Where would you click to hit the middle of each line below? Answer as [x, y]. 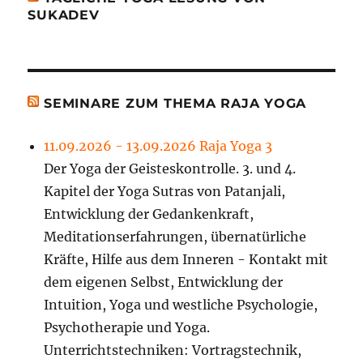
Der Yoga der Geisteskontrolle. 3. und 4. [170, 168]
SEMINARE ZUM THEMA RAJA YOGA [175, 103]
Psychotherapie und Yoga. [127, 327]
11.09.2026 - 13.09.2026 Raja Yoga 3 [158, 145]
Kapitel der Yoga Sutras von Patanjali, [165, 191]
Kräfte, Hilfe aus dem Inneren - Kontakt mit [186, 259]
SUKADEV [64, 15]
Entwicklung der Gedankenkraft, [149, 214]
